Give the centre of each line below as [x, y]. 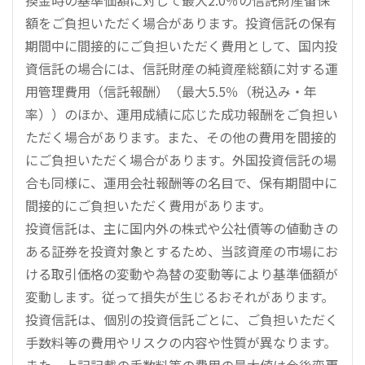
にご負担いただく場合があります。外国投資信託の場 [181, 159]
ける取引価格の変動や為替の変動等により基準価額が [182, 273]
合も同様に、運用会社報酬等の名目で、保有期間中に [181, 182]
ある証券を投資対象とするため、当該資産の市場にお [182, 251]
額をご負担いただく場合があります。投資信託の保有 [181, 22]
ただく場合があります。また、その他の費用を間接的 [181, 136]
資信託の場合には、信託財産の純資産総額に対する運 [182, 68]
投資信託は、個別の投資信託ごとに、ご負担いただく [182, 319]
